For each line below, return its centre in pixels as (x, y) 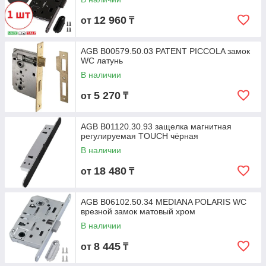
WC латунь (102, 61)
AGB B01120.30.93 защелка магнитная (156, 126)
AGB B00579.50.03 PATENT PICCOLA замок (165, 51)
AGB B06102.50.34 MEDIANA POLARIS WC (164, 202)
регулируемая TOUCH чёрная (140, 136)
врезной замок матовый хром (138, 211)
